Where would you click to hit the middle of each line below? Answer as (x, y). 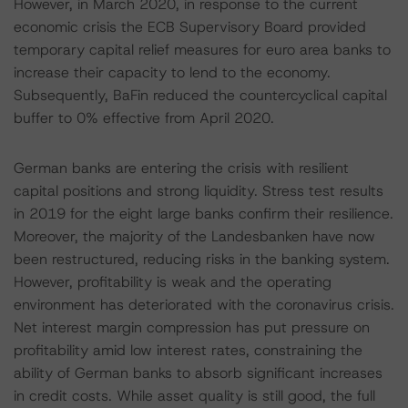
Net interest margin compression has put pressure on (192, 327)
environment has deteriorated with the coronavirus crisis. (204, 305)
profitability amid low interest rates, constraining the (188, 350)
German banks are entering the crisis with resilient (181, 168)
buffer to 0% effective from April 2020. (144, 118)
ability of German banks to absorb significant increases (198, 373)
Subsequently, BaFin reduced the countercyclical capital (200, 95)
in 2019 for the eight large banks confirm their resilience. (204, 214)
